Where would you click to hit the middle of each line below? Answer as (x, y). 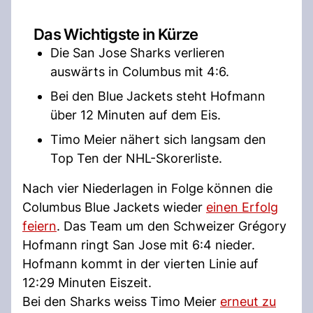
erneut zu (248, 301)
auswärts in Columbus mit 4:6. (140, 71)
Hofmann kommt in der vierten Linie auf (140, 263)
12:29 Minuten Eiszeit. (87, 282)
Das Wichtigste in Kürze (116, 34)
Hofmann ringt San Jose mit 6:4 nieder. (139, 245)
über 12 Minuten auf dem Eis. (136, 115)
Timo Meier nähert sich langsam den (158, 139)
